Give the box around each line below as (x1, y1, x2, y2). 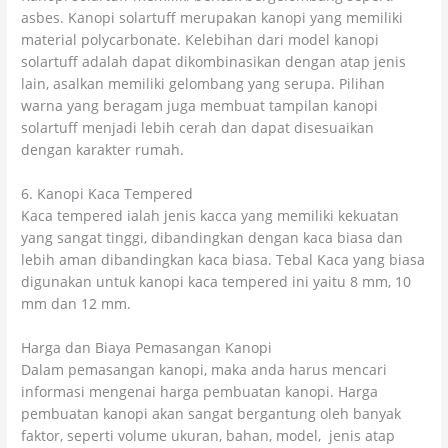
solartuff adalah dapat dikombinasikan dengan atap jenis (21, 52, 407, 72)
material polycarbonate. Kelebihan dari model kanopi (21, 30, 380, 50)
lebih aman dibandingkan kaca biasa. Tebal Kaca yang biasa (21, 249, 426, 269)
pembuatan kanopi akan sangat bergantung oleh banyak (21, 403, 402, 423)
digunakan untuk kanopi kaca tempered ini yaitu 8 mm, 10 (21, 271, 412, 291)
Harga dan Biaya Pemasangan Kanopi (21, 337, 277, 357)
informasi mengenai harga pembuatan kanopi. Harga (21, 381, 379, 401)
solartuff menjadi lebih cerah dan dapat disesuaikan (21, 118, 375, 138)
